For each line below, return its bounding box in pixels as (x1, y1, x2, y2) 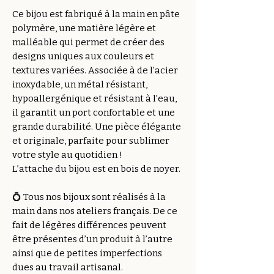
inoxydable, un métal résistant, (12, 79, 147, 90)
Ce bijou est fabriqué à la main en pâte (12, 9, 180, 20)
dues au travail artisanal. (12, 262, 123, 273)
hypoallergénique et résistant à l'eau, (12, 93, 177, 104)
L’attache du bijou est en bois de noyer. (12, 163, 180, 174)
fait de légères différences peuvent (12, 220, 166, 231)
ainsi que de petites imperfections (12, 248, 162, 259)
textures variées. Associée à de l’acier (12, 65, 178, 76)
